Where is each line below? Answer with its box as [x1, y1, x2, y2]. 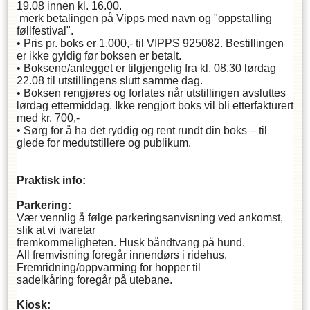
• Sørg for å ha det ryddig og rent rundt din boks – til [17, 124, 267, 136]
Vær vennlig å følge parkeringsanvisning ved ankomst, [17, 211, 283, 224]
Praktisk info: [17, 174, 86, 186]
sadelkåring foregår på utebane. [17, 273, 175, 286]
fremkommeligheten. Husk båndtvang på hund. [17, 236, 245, 248]
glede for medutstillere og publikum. [17, 136, 191, 149]
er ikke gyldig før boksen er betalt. [17, 49, 181, 62]
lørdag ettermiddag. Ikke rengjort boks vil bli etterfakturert [17, 99, 293, 111]
